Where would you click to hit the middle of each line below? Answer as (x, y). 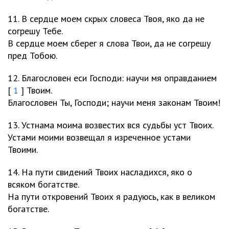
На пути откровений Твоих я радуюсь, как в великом (111, 197)
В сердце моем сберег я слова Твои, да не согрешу (109, 43)
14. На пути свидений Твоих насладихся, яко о (100, 172)
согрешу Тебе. (35, 31)
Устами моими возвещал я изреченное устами (99, 137)
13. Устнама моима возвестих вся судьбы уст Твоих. (111, 125)
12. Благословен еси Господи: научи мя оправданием (112, 78)
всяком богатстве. (43, 184)
